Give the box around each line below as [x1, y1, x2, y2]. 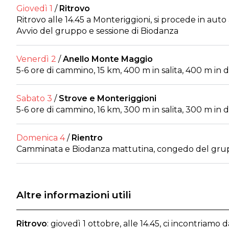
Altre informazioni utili [16, 189, 131, 201]
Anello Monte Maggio [63, 54, 153, 64]
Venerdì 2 [16, 54, 56, 64]
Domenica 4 [16, 133, 65, 143]
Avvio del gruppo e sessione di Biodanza [16, 26, 178, 36]
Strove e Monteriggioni [59, 94, 156, 103]
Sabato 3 [16, 94, 52, 103]
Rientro [72, 133, 103, 143]
